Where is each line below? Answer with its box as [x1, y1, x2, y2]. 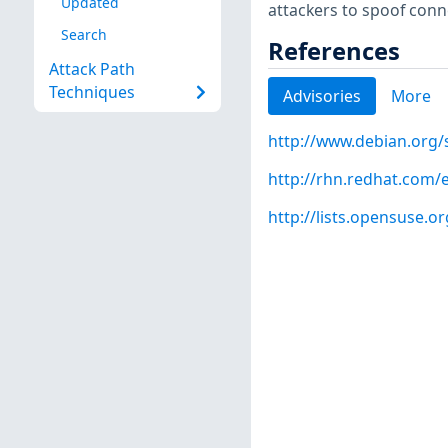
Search [60, 24, 107, 44]
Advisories [282, 84, 361, 107]
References [267, 34, 400, 67]
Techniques [48, 81, 135, 104]
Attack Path [48, 58, 135, 81]
